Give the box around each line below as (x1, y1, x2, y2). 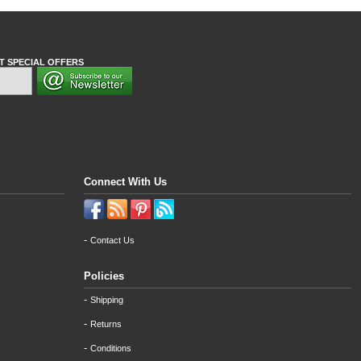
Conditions (90, 343, 131, 353)
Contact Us (90, 235, 135, 245)
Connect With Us (84, 176, 167, 188)
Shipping (90, 295, 123, 305)
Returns (90, 319, 122, 329)
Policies (84, 270, 124, 282)
